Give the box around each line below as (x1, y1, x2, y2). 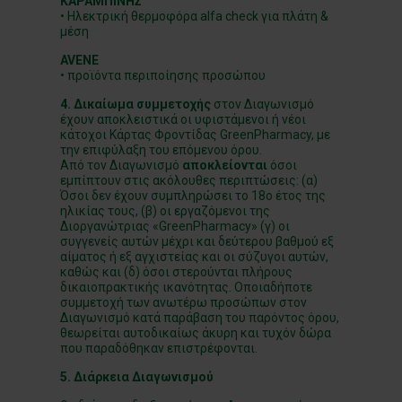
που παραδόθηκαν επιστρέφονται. (60, 341, 258, 355)
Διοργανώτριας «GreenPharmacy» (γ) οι (60, 219, 291, 233)
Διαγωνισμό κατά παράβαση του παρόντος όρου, (60, 310, 340, 325)
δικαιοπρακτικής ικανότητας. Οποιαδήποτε (60, 280, 313, 294)
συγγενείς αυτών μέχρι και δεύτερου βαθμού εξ (60, 234, 335, 249)
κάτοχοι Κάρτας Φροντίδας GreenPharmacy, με (60, 127, 331, 142)
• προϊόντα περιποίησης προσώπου (60, 68, 267, 83)
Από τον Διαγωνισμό (60, 158, 180, 172)
